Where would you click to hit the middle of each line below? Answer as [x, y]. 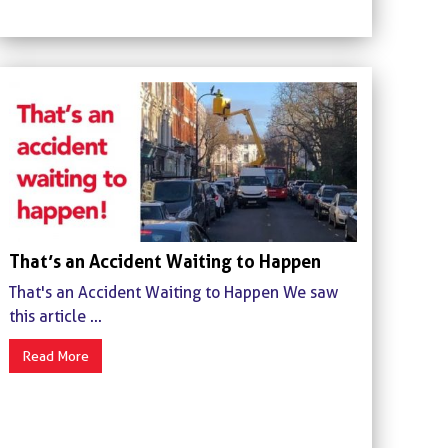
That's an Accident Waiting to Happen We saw [173, 292]
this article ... [55, 316]
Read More [55, 355]
